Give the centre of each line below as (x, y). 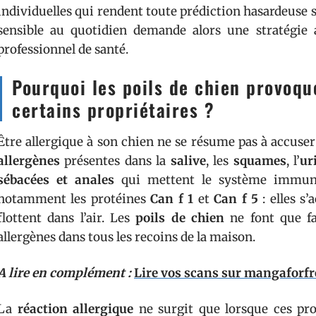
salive (188, 161)
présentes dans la (115, 161)
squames (260, 161)
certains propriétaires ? (113, 110)
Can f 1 (172, 199)
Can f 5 (236, 199)
